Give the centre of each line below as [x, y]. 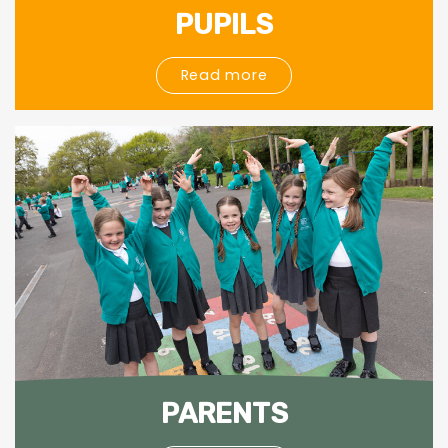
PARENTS [224, 414]
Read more [224, 75]
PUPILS [224, 24]
